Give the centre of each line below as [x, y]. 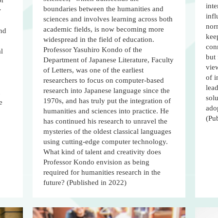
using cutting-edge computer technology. [106, 142]
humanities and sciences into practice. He [106, 111]
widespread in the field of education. [99, 40]
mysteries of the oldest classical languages [108, 132]
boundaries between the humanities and [104, 9]
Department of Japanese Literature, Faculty [109, 60]
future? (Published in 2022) [85, 183]
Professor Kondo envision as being [97, 162]
